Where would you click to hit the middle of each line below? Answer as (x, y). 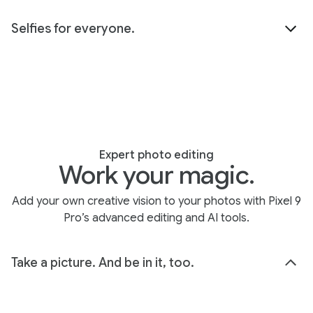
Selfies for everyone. (73, 29)
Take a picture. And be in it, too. (103, 263)
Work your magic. (156, 175)
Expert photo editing (156, 155)
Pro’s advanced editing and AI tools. (156, 218)
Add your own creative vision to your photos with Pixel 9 (156, 201)
